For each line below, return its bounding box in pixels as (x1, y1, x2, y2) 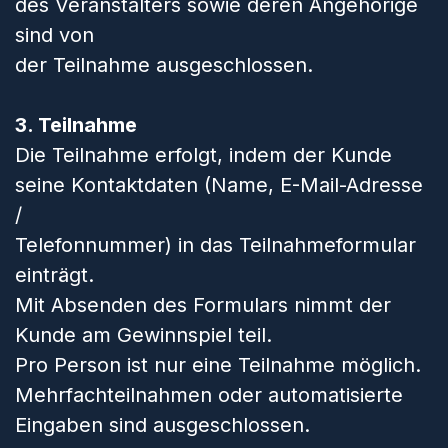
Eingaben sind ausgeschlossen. (15, 413, 310, 437)
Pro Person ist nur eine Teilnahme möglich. (15, 353, 421, 377)
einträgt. (15, 263, 94, 287)
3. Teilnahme (15, 113, 137, 137)
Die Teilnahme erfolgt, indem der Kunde (15, 143, 392, 167)
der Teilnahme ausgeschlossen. (15, 53, 313, 77)
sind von (15, 23, 94, 47)
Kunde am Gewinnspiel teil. (15, 323, 272, 347)
